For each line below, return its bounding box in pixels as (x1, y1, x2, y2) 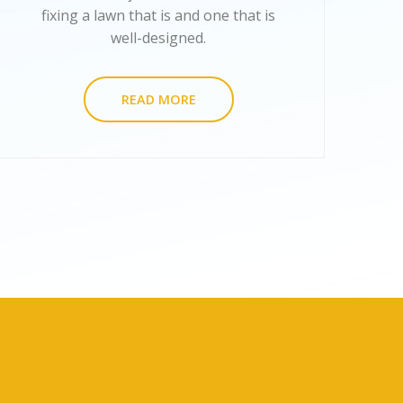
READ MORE (121, 91, 196, 109)
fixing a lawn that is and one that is (41, 5, 275, 26)
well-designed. (111, 28, 206, 49)
